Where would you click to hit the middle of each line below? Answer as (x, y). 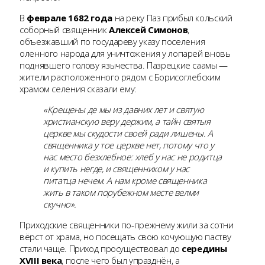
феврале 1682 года (68, 17)
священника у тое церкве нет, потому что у (129, 145)
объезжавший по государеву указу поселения (112, 41)
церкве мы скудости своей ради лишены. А (128, 133)
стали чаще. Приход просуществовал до (101, 248)
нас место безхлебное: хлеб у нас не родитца (132, 156)
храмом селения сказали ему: (78, 88)
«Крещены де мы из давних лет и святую (124, 109)
